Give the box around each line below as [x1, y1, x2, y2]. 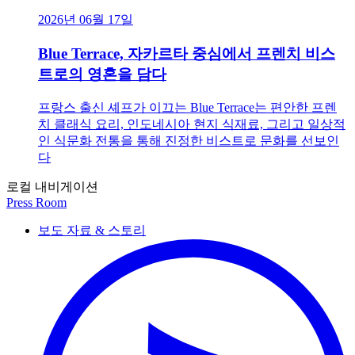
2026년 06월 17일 [38, 13, 133, 27]
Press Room [6, 195, 67, 209]
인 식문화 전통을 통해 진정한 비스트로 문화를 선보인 [38, 133, 339, 147]
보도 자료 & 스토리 [38, 223, 146, 237]
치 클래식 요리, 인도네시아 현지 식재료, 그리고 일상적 [38, 116, 345, 131]
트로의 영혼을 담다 [38, 66, 166, 83]
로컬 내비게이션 [6, 179, 98, 193]
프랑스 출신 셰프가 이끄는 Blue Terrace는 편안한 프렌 [38, 100, 337, 114]
